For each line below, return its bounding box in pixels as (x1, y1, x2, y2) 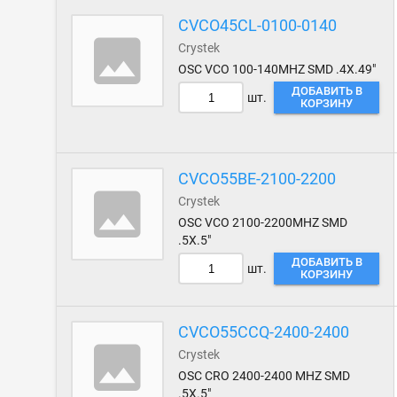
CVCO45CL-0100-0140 (178, 16, 338, 35)
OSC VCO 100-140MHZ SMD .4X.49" (178, 62, 377, 76)
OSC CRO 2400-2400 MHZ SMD (178, 369, 351, 383)
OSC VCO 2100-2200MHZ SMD (178, 215, 348, 230)
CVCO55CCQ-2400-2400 (178, 323, 350, 341)
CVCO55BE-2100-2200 (178, 169, 337, 188)
